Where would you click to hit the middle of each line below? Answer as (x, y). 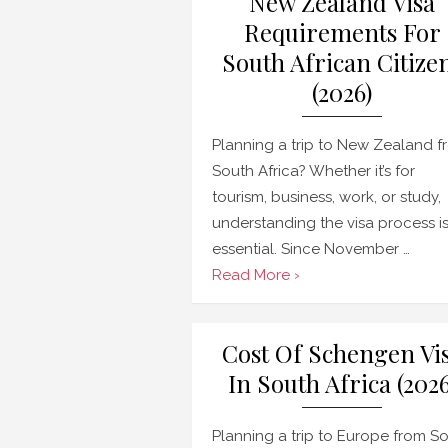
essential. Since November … (311, 249)
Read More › (256, 275)
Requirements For (342, 32)
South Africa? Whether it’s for (313, 171)
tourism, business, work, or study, (326, 197)
